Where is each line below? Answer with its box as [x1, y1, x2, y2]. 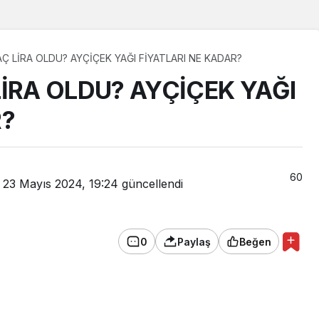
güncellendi [118, 177, 183, 191]
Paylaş [177, 235, 211, 248]
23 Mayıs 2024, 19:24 [3, 177, 118, 191]
